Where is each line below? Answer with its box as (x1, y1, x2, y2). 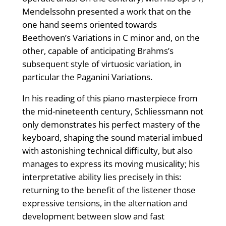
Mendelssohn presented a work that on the (22, 6, 191, 18)
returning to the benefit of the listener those (22, 184, 196, 196)
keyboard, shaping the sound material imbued (22, 132, 202, 144)
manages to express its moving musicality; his (22, 158, 200, 170)
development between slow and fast (22, 210, 164, 222)
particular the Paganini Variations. (22, 71, 152, 83)
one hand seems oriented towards (22, 19, 157, 31)
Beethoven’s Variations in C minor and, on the (22, 32, 200, 44)
